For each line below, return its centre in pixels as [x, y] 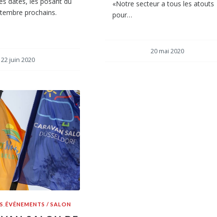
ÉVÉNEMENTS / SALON [38, 204]
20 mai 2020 [167, 51]
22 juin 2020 [18, 60]
